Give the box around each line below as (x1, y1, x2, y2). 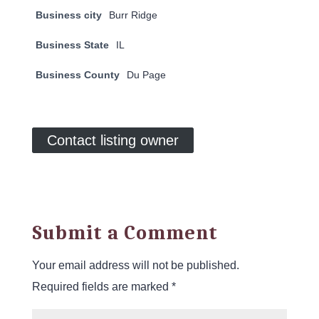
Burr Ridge (108, 9, 157, 21)
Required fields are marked (31, 281, 172, 293)
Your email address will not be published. (31, 259, 239, 271)
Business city (35, 9, 102, 21)
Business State (35, 39, 109, 51)
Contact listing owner (46, 132, 179, 148)
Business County (35, 69, 120, 80)
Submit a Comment (31, 221, 218, 244)
